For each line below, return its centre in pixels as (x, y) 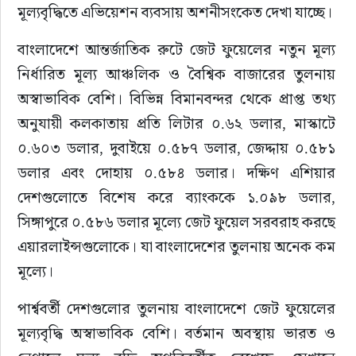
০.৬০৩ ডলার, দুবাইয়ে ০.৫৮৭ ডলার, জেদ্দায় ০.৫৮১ (178, 148)
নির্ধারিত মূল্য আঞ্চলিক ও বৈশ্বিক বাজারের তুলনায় (178, 74)
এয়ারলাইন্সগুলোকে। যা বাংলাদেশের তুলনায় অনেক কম (178, 247)
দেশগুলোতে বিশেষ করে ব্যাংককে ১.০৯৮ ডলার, (178, 197)
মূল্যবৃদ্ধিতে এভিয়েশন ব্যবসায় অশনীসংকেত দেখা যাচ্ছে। (174, 12)
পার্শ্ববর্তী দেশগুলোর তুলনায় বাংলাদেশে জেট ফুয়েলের (178, 309)
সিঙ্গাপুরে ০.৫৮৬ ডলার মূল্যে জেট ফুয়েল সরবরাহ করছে (178, 222)
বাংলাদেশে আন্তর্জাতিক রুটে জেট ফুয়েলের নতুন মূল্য (178, 50)
